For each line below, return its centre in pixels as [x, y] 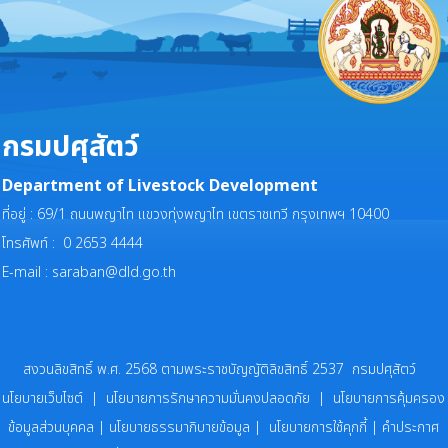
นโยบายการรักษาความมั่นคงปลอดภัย [208, 399]
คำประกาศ [411, 428]
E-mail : [27, 273]
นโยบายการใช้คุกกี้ [318, 428]
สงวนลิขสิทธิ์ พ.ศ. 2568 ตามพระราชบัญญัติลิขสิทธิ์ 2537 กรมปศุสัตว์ [224, 370]
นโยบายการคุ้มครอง [385, 399]
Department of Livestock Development [160, 186]
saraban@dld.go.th [114, 273]
